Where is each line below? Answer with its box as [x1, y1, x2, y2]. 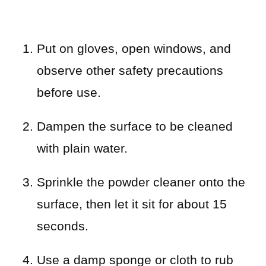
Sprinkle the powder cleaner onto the [37, 175, 245, 189]
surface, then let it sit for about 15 [37, 197, 227, 211]
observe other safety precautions [37, 63, 223, 77]
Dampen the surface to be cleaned [37, 119, 233, 133]
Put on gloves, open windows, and [37, 41, 231, 55]
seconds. [37, 218, 88, 233]
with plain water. [37, 141, 128, 155]
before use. [37, 85, 101, 99]
